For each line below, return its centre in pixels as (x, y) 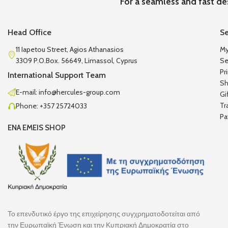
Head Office (30, 32)
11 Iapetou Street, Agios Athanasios (70, 49)
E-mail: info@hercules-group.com (68, 92)
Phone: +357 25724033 (51, 106)
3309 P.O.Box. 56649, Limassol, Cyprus (77, 60)
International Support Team (57, 75)
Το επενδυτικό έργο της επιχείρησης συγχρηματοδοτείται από (104, 214)
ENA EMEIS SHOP (37, 127)
